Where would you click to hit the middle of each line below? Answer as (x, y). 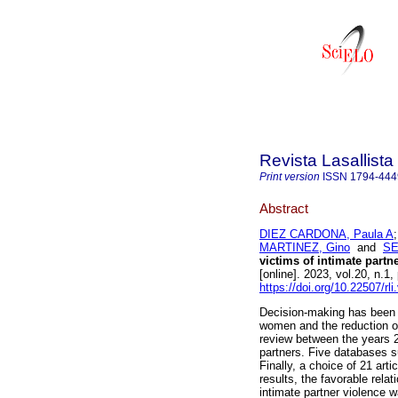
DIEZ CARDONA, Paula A (326, 235)
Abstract (284, 208)
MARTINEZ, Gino (305, 248)
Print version (290, 177)
